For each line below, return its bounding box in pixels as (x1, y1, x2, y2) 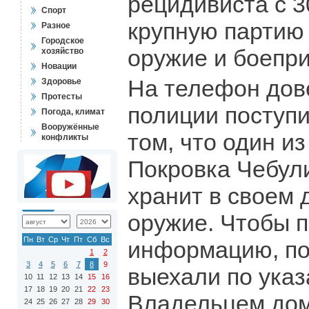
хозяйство (41, 46, 83, 56)
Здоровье (41, 77, 81, 86)
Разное (41, 21, 70, 30)
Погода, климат (41, 107, 105, 117)
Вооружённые (41, 122, 99, 132)
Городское (41, 36, 84, 46)
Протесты (41, 92, 82, 101)
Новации (41, 61, 77, 71)
